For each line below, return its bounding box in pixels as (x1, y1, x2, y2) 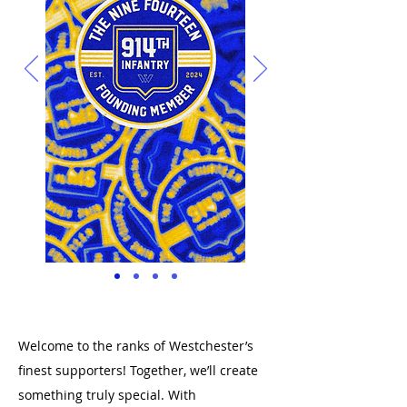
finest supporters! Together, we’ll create (18, 362, 258, 379)
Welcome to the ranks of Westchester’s (18, 337, 253, 354)
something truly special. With (18, 386, 196, 403)
